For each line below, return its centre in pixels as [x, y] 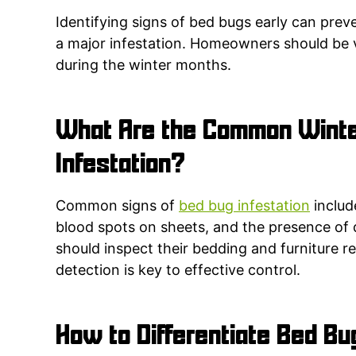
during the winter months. [143, 64]
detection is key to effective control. [178, 269]
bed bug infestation [244, 205]
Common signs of [117, 205]
